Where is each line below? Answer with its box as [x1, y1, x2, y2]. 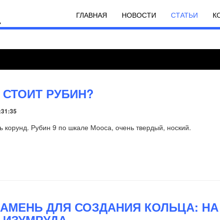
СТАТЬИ [171, 10, 198, 20]
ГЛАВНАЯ [76, 10, 107, 20]
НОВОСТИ [122, 10, 156, 20]
